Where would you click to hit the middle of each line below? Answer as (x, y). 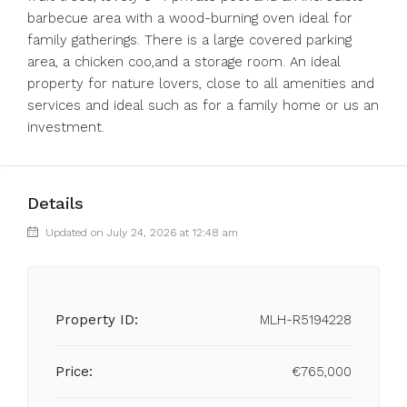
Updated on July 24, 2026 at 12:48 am (140, 233)
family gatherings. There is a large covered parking (189, 40)
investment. (66, 127)
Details (55, 203)
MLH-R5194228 (306, 320)
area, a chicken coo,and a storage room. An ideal (184, 62)
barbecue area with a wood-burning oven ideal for (190, 18)
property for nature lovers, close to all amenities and (201, 84)
